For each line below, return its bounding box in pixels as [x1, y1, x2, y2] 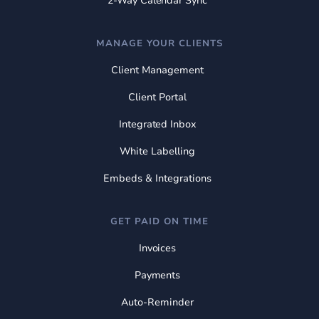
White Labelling [120, 144, 195, 158]
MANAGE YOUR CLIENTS [95, 36, 224, 50]
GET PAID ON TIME [110, 214, 209, 228]
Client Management [111, 63, 204, 77]
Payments [134, 268, 181, 282]
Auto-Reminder [121, 295, 194, 309]
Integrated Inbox [118, 117, 197, 131]
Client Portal [128, 90, 187, 104]
